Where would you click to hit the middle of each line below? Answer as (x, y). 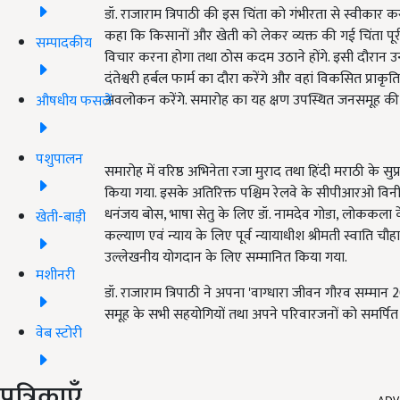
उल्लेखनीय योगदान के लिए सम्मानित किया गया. (226, 258)
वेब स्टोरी (59, 333)
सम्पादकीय (64, 43)
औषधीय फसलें (74, 101)
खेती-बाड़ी (61, 217)
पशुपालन (59, 159)
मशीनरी (55, 275)
